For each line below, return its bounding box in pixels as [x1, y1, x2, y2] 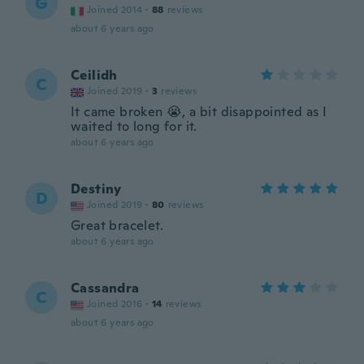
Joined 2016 [87, 297, 143, 310]
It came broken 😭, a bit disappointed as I [71, 103, 327, 120]
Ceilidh [71, 67, 118, 84]
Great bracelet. [71, 217, 163, 234]
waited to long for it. [71, 118, 197, 135]
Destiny [71, 180, 122, 197]
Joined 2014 [87, 3, 143, 16]
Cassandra [71, 279, 140, 297]
